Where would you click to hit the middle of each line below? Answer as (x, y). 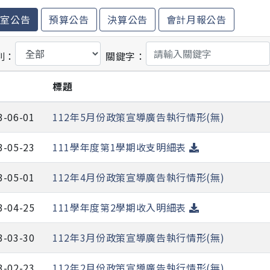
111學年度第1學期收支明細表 (121, 147)
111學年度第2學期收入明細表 (121, 208)
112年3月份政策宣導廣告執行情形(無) (139, 238)
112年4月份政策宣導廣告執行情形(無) (139, 177)
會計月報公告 (196, 20)
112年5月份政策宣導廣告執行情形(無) (139, 117)
